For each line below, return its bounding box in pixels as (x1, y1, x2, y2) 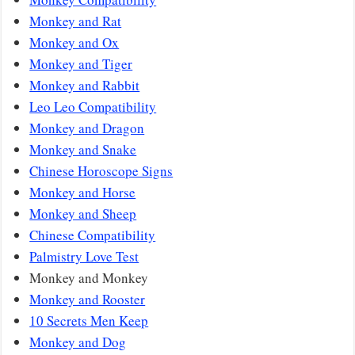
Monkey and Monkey (29, 269, 149, 288)
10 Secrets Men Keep (29, 311, 149, 330)
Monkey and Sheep (29, 204, 137, 223)
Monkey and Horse (29, 183, 136, 202)
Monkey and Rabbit (29, 76, 140, 95)
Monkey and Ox (29, 33, 120, 52)
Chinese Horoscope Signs (29, 162, 174, 181)
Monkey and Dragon (29, 119, 145, 138)
